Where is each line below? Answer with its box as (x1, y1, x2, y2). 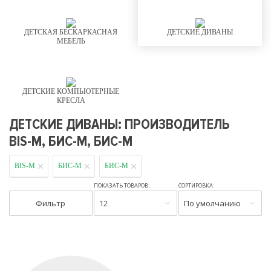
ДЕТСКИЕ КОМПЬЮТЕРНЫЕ (22, 87, 120, 96)
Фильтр (36, 198, 66, 209)
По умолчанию (184, 198, 241, 209)
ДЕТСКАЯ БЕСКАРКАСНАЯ (24, 28, 118, 36)
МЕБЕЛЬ (56, 37, 85, 45)
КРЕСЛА (56, 96, 85, 105)
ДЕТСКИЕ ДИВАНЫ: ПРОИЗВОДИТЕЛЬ (9, 116, 230, 133)
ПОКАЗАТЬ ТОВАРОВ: (94, 181, 150, 189)
